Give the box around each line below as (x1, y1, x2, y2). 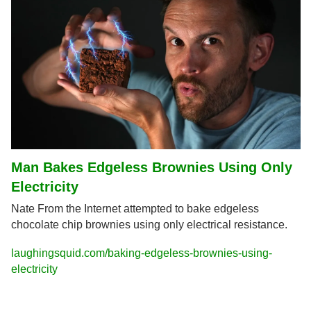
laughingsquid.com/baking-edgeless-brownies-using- (10, 246, 272, 259)
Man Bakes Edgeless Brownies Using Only (10, 159, 292, 175)
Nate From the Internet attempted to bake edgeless (10, 202, 259, 215)
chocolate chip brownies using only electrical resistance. (10, 218, 287, 230)
